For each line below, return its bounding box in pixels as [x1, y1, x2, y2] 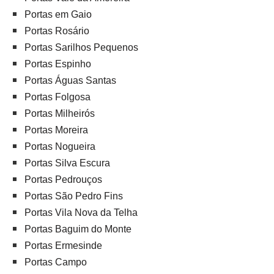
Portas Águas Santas [24, 75, 116, 86]
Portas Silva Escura [24, 158, 110, 169]
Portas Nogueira [24, 141, 95, 152]
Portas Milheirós [24, 108, 95, 119]
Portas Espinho [24, 59, 91, 70]
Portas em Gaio [24, 9, 92, 20]
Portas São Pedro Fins [24, 191, 123, 202]
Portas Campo [24, 257, 87, 268]
